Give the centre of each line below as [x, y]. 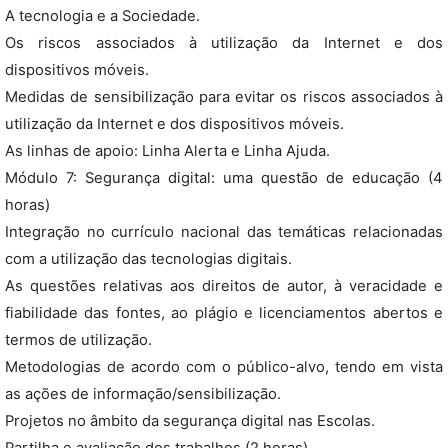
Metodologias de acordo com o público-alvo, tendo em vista [224, 367]
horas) [27, 205]
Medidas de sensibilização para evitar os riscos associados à [224, 97]
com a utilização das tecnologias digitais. [148, 259]
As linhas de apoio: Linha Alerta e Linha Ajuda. [167, 151]
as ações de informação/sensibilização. [143, 394]
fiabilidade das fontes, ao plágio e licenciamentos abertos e [224, 313]
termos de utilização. [78, 340]
